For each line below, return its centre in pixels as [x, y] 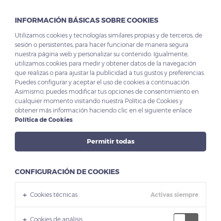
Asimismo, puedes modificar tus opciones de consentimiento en [107, 92]
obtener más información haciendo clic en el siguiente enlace [103, 110]
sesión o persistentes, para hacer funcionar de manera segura [102, 45]
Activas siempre [174, 195]
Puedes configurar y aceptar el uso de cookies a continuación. [103, 82]
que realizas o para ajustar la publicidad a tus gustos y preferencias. [110, 73]
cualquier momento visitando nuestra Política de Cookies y [99, 101]
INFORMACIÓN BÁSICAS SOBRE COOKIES [87, 20]
